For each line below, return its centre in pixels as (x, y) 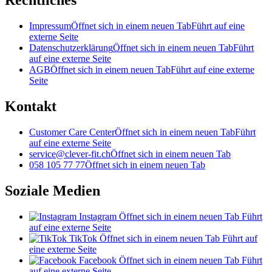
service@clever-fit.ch (70, 154)
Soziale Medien (53, 190)
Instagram (98, 216)
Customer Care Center (72, 132)
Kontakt (31, 106)
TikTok (83, 238)
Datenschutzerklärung (71, 48)
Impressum (50, 26)
